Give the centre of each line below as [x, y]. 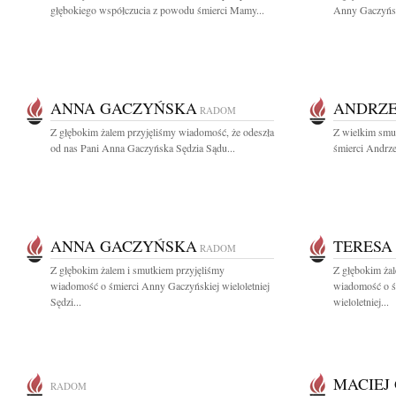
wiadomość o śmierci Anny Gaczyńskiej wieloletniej [160, 286]
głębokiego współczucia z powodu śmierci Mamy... [157, 10]
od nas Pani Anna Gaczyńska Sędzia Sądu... [143, 148]
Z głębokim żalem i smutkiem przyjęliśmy [137, 270]
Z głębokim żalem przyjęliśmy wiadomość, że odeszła [162, 132]
